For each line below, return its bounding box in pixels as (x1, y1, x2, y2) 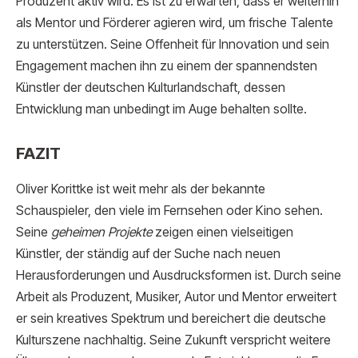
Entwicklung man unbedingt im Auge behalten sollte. (16, 101, 307, 117)
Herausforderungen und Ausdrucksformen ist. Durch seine (16, 267, 341, 283)
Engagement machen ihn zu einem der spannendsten (16, 58, 317, 74)
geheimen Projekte (51, 224, 152, 240)
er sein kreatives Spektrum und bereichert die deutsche (16, 310, 326, 326)
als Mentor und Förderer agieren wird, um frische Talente (16, 14, 333, 30)
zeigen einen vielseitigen (152, 224, 293, 240)
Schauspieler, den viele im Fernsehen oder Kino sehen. (16, 202, 323, 218)
